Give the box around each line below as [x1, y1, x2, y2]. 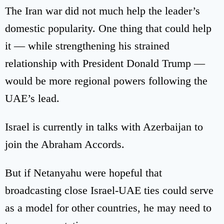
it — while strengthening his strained [5, 39, 169, 52]
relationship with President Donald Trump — [5, 56, 205, 69]
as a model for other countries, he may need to [5, 201, 211, 214]
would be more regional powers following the [5, 74, 207, 87]
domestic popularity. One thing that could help [5, 21, 211, 34]
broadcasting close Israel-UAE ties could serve [5, 183, 213, 196]
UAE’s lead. [5, 91, 59, 104]
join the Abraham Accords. [5, 137, 124, 150]
